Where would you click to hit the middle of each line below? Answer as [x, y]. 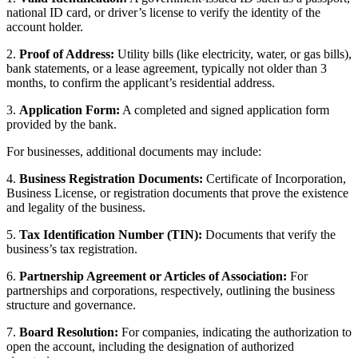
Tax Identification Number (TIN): [111, 235]
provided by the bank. [62, 125]
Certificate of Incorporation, [274, 179]
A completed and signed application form [225, 110]
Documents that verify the [269, 235]
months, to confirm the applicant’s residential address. [141, 83]
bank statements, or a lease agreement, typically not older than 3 [167, 69]
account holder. [45, 27]
